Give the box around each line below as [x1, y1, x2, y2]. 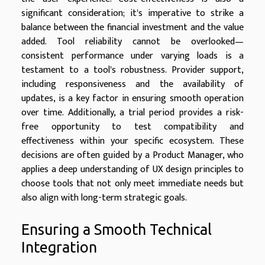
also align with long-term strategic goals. [21, 190, 187, 206]
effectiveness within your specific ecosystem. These [21, 133, 244, 150]
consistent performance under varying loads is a [21, 48, 244, 64]
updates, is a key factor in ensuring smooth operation [21, 91, 244, 107]
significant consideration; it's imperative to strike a [21, 5, 244, 22]
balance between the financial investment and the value [21, 20, 244, 36]
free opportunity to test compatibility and [21, 119, 244, 135]
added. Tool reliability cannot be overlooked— [21, 34, 244, 50]
